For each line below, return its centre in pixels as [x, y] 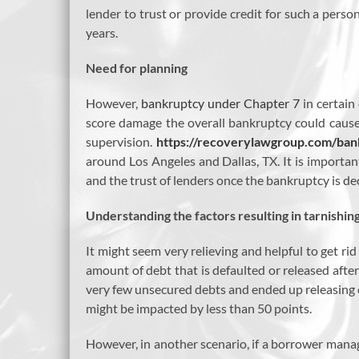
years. [102, 33]
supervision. [121, 142]
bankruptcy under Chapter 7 [220, 103]
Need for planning [137, 68]
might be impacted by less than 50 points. [199, 309]
